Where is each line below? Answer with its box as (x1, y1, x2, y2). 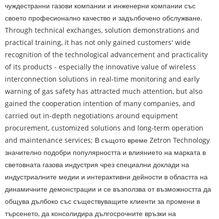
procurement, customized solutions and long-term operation (5, 123, 203, 132)
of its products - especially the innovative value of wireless (5, 62, 196, 71)
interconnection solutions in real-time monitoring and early (5, 74, 199, 84)
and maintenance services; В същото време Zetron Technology (5, 135, 210, 145)
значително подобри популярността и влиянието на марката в (5, 147, 206, 157)
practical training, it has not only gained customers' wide (5, 37, 191, 47)
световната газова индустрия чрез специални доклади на (5, 159, 189, 169)
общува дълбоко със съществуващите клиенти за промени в (5, 196, 200, 206)
